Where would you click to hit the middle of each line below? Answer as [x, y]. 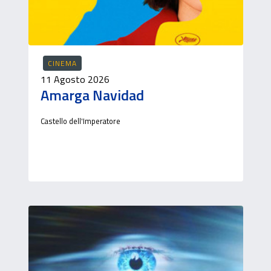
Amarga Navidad [92, 95]
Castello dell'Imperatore [80, 121]
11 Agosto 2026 [75, 79]
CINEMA [62, 63]
